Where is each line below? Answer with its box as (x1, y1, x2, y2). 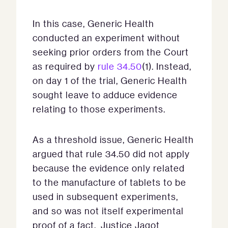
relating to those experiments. (33, 103, 165, 115)
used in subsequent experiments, (33, 191, 178, 202)
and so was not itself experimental (33, 205, 184, 216)
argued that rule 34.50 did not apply (33, 148, 190, 159)
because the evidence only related (33, 162, 185, 174)
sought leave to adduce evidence (33, 89, 178, 100)
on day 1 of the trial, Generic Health (33, 75, 187, 86)
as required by (33, 61, 98, 72)
